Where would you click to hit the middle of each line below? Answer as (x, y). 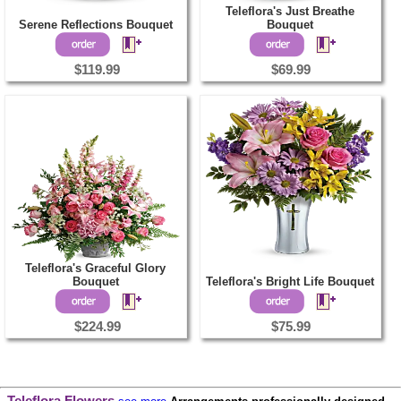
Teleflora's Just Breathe (290, 12)
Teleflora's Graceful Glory (95, 269)
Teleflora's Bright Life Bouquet (290, 282)
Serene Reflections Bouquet (95, 25)
